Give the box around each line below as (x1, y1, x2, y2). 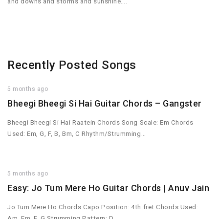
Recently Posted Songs (7, 58, 137, 72)
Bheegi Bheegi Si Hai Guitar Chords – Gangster (7, 98, 202, 109)
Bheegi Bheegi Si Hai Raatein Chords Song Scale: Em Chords (7, 119, 194, 127)
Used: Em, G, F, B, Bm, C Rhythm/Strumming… (7, 130, 146, 138)
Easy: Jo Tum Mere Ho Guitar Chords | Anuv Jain (7, 183, 210, 194)
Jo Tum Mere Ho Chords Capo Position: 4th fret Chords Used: (7, 203, 198, 211)
